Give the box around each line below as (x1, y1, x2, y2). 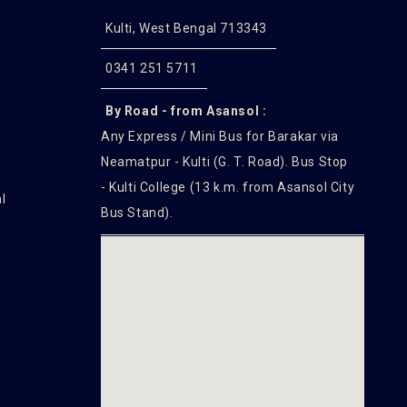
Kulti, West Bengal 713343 (105, 21, 267, 35)
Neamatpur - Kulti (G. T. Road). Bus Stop (101, 154, 349, 169)
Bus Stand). (101, 205, 174, 220)
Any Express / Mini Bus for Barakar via (101, 129, 339, 144)
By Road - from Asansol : (105, 104, 267, 118)
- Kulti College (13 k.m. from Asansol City (101, 180, 355, 194)
